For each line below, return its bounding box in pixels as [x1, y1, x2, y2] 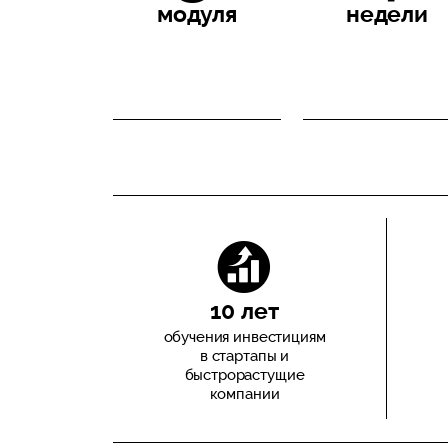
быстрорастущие [184, 366, 305, 384]
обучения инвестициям [163, 328, 326, 346]
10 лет [210, 297, 279, 324]
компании [209, 385, 280, 403]
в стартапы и [199, 347, 290, 365]
